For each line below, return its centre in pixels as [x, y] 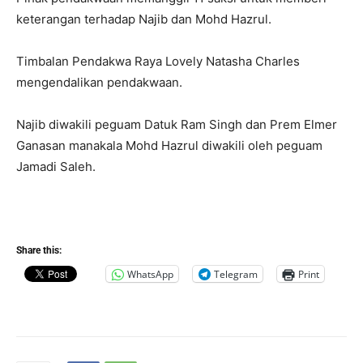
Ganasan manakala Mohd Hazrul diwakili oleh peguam [169, 146]
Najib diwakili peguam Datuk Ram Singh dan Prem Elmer [177, 125]
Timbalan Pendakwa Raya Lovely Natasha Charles [158, 62]
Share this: [39, 251]
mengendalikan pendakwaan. [99, 83]
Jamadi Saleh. [56, 167]
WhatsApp [150, 274]
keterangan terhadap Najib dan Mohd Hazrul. [144, 19]
